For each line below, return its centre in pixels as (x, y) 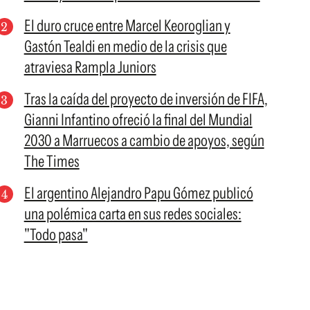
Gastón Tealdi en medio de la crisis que (125, 46)
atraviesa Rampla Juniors (90, 67)
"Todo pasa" (56, 235)
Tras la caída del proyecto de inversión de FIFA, (146, 99)
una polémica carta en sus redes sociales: (133, 214)
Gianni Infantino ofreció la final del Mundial (138, 120)
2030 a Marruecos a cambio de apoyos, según (144, 140)
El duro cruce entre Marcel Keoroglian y (127, 26)
